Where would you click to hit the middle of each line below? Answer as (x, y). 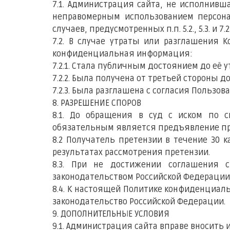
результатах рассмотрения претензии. (131, 152)
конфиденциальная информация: (122, 54)
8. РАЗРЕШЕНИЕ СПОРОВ (97, 103)
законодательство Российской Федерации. (139, 202)
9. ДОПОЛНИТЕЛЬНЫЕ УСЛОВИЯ (111, 214)
